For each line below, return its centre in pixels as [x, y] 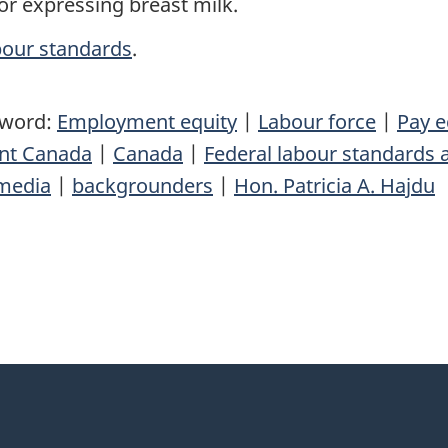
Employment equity [147, 122]
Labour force [317, 122]
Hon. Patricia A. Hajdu [334, 186]
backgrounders [142, 186]
